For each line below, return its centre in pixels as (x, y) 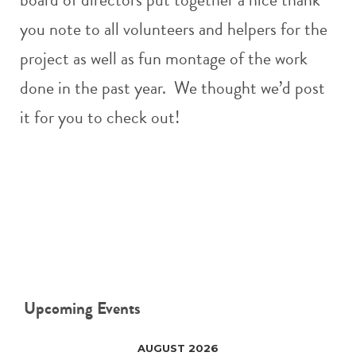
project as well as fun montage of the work (164, 58)
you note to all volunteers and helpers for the (174, 29)
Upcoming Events (82, 308)
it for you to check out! (100, 117)
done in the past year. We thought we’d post (172, 88)
